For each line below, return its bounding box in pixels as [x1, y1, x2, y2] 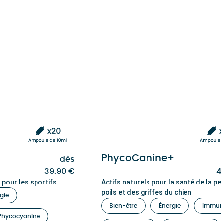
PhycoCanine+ [101, 153, 174, 163]
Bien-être [110, 203, 137, 209]
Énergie [159, 203, 181, 209]
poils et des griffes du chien [101, 188, 191, 196]
